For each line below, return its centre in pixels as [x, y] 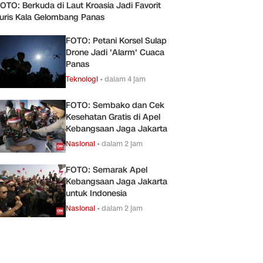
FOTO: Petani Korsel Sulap [116, 41]
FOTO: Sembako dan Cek [115, 106]
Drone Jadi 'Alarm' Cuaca [115, 53]
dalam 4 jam [125, 79]
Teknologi [82, 79]
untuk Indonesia [96, 194]
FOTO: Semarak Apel [107, 170]
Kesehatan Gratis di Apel [113, 117]
